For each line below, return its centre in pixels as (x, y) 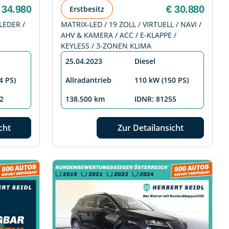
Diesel (145, 61)
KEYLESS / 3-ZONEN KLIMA (106, 46)
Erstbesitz (87, 9)
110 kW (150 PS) (162, 80)
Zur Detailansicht (150, 128)
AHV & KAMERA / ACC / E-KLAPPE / (119, 35)
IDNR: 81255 (155, 99)
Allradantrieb (88, 80)
